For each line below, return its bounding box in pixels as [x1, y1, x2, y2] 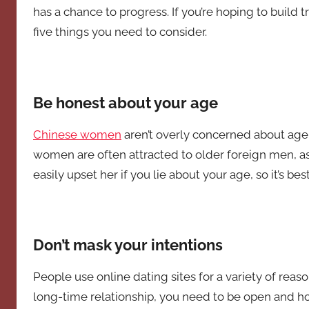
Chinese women [33, 127, 121, 141]
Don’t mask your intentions [33, 235, 223, 254]
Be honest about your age [33, 93, 218, 112]
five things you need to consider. [33, 25, 207, 39]
